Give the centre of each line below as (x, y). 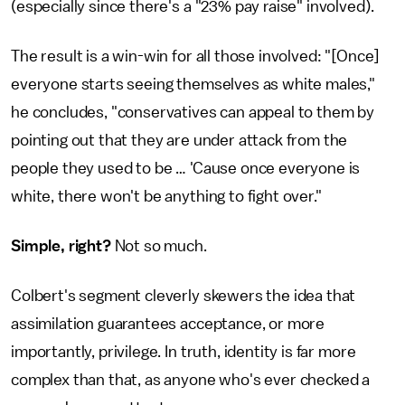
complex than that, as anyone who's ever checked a (191, 380)
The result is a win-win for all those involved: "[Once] (196, 56)
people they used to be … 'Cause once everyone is (186, 168)
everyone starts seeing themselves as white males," (193, 84)
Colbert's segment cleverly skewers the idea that (184, 296)
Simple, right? (61, 246)
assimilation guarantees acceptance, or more (168, 324)
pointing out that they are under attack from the (179, 140)
